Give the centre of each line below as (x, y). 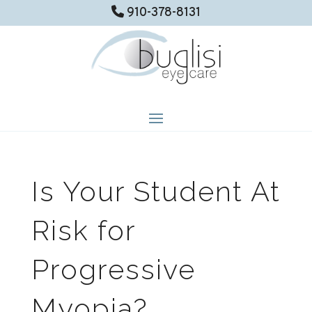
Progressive (113, 270)
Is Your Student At (156, 192)
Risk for (83, 231)
